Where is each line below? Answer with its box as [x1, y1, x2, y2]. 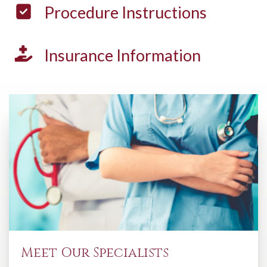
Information [116, 45, 201, 65]
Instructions [122, 2, 207, 22]
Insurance [44, 45, 117, 65]
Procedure [44, 2, 122, 22]
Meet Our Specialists [21, 244, 169, 262]
